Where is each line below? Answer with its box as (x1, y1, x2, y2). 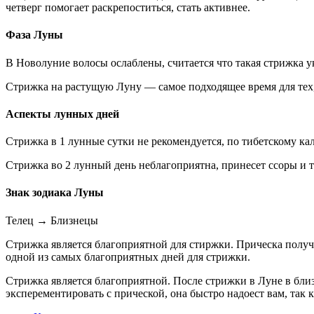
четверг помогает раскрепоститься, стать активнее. (6, 1, 250, 14)
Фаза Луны (6, 29, 63, 41)
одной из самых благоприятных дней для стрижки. (6, 250, 250, 263)
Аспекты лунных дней (6, 107, 119, 120)
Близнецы (50, 214, 98, 226)
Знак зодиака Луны (6, 186, 104, 199)
